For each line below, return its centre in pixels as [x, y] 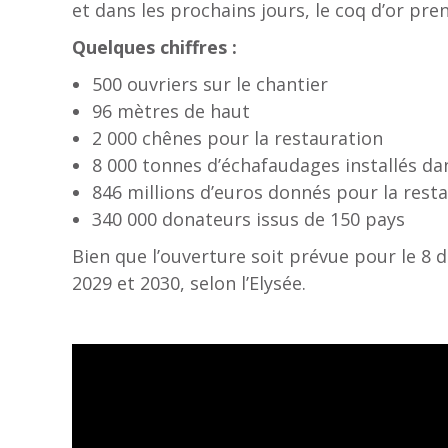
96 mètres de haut [171, 111]
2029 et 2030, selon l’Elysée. [189, 283]
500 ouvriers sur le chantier [210, 84]
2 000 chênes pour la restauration [237, 138]
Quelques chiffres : [154, 47]
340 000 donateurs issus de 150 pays [248, 219]
